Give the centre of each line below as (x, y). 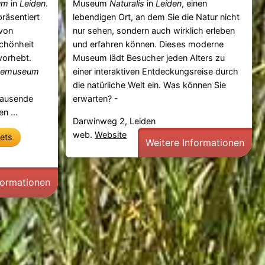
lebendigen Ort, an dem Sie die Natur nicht (156, 17)
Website (111, 134)
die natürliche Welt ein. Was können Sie (150, 85)
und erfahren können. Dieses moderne (148, 44)
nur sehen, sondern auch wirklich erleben (154, 31)
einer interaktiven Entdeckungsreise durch (156, 72)
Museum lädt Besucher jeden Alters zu (149, 58)
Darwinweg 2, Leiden (114, 121)
